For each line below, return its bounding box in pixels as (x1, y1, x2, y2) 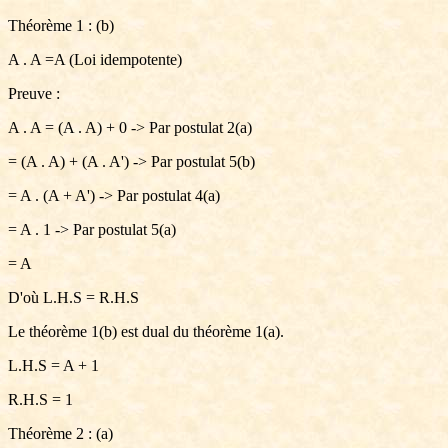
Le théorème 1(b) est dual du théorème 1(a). (8, 323, 284, 340)
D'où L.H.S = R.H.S (8, 289, 139, 306)
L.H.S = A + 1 (8, 357, 99, 374)
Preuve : (8, 85, 60, 102)
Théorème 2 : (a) (8, 425, 113, 442)
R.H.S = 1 (8, 391, 73, 408)
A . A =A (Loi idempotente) (8, 51, 182, 68)
